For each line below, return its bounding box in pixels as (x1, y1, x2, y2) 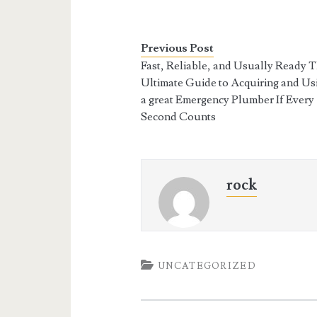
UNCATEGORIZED (158, 260, 256, 272)
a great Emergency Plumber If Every (141, 93, 315, 107)
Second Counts (141, 110, 217, 124)
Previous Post (141, 41, 214, 55)
